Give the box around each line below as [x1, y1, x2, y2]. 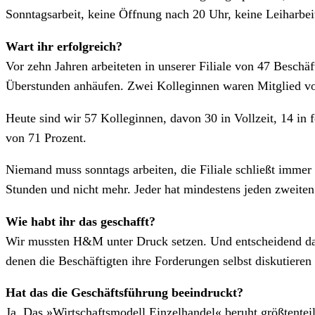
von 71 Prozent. [6, 130, 86, 145]
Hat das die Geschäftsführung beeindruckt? [6, 285, 243, 300]
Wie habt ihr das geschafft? [6, 214, 155, 229]
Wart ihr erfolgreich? [6, 39, 122, 53]
